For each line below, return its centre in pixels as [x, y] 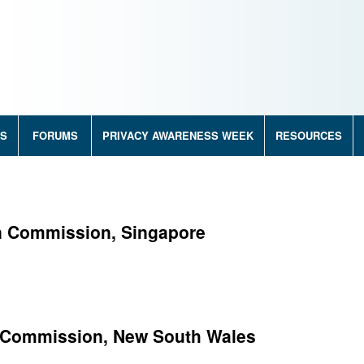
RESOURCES [309, 135]
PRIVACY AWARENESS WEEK [178, 135]
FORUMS [55, 135]
